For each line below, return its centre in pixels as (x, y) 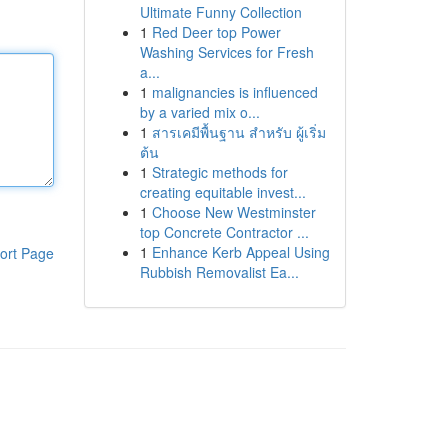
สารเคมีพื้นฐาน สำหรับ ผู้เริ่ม (238, 132)
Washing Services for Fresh (226, 52)
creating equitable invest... (222, 192)
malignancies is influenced (234, 92)
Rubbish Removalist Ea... (219, 272)
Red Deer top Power (216, 32)
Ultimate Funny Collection (220, 12)
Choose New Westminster (233, 212)
